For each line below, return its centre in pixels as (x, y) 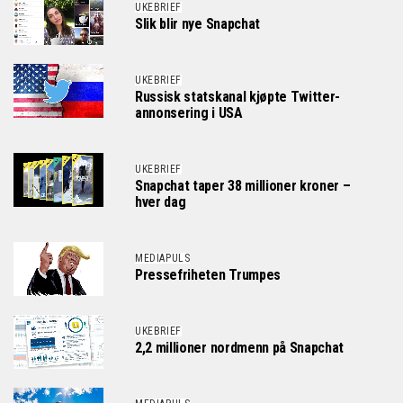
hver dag (161, 202)
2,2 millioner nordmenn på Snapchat (240, 348)
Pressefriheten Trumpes (208, 275)
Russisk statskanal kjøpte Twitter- (238, 97)
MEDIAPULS (163, 258)
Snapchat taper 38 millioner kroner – (243, 186)
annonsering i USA (189, 113)
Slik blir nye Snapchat (197, 24)
